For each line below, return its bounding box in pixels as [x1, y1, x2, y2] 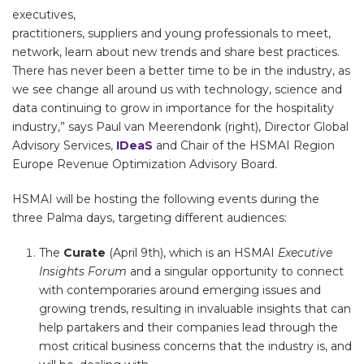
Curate [63, 245, 106, 261]
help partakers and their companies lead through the [38, 320, 338, 336]
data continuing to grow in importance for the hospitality [12, 101, 334, 116]
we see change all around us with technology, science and [12, 82, 342, 97]
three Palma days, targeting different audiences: [12, 210, 287, 226]
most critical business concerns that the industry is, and [38, 339, 352, 354]
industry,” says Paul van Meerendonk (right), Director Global [12, 119, 349, 135]
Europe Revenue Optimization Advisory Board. [12, 157, 277, 172]
